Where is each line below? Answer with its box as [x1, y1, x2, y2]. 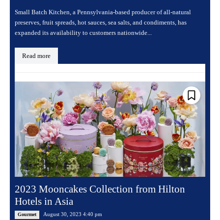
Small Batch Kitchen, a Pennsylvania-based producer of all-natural [15, 8, 191, 16]
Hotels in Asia [15, 195, 73, 208]
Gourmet [18, 212, 36, 218]
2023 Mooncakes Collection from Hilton [15, 183, 185, 195]
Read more [22, 52, 51, 60]
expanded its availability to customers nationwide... [15, 29, 152, 37]
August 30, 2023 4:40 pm [43, 211, 102, 218]
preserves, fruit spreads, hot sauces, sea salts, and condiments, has [15, 19, 187, 27]
